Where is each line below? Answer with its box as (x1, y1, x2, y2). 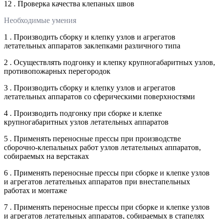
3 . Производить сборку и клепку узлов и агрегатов (4, 83, 175, 92)
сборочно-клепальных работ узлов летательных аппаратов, (4, 143, 201, 152)
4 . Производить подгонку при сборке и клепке (4, 109, 162, 117)
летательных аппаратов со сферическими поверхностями (4, 92, 195, 101)
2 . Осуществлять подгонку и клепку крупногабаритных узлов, (4, 58, 215, 66)
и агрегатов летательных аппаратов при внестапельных (4, 177, 190, 186)
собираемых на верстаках (4, 152, 89, 160)
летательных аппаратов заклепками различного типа (4, 41, 180, 50)
